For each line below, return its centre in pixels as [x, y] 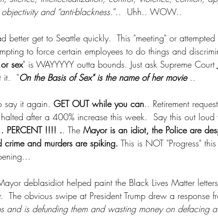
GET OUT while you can [99, 104]
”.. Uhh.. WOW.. [149, 12]
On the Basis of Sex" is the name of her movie [104, 77]
